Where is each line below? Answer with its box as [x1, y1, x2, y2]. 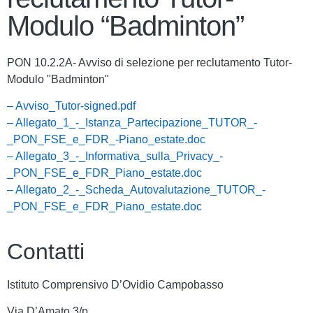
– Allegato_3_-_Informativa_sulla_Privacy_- [7, 150, 223, 163]
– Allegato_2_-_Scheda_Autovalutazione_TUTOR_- [7, 184, 265, 196]
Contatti [7, 238, 85, 264]
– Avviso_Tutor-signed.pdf [7, 100, 136, 112]
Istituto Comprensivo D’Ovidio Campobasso [7, 278, 224, 291]
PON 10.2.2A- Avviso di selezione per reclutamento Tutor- [7, 57, 292, 68]
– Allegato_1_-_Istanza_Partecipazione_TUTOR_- [7, 117, 257, 129]
